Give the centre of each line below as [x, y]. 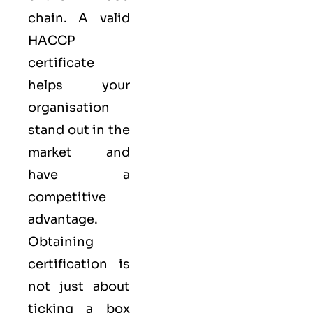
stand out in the [79, 130]
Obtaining [61, 241]
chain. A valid [79, 18]
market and [79, 152]
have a [79, 174]
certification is [79, 264]
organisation [69, 107]
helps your [79, 85]
